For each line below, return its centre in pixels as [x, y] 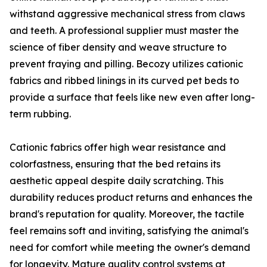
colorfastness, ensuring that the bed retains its [115, 164]
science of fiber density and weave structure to [118, 47]
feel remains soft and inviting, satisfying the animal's [129, 231]
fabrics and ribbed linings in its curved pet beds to [124, 80]
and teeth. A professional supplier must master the [124, 30]
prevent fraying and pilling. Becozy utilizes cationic [126, 64]
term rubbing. [40, 114]
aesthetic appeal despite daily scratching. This [117, 181]
